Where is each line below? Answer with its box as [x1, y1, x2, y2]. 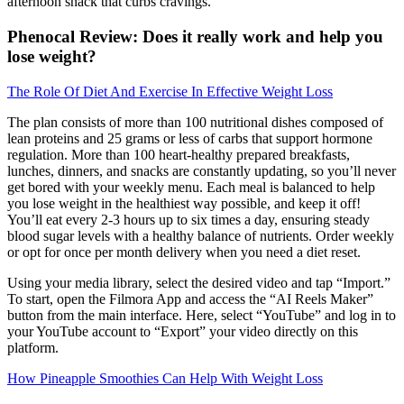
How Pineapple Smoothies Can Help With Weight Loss [7, 370, 323, 386]
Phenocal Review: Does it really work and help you [7, 27, 383, 47]
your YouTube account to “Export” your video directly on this [7, 323, 358, 339]
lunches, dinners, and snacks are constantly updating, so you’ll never [7, 162, 396, 179]
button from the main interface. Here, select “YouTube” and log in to [7, 307, 396, 323]
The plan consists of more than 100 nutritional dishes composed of [7, 114, 383, 130]
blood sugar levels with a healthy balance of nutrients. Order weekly [7, 227, 394, 243]
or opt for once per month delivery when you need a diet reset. [7, 243, 361, 260]
